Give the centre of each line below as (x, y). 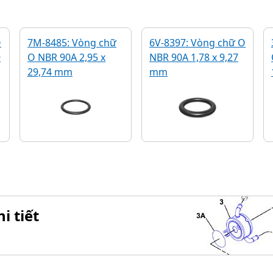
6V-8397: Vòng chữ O (197, 43)
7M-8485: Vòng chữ (72, 43)
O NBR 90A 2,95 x (66, 57)
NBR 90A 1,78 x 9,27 (194, 57)
